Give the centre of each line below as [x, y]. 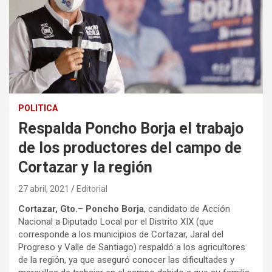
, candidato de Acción [187, 209]
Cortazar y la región [85, 168]
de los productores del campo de [130, 148]
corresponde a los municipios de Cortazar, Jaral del [121, 235]
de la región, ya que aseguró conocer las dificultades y [126, 260]
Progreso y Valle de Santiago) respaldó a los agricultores [132, 247]
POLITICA [38, 108]
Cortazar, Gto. [48, 209]
